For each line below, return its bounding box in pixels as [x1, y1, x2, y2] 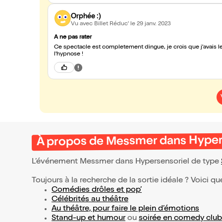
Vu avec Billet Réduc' [71, 21, 130, 27]
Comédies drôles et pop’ [52, 186, 142, 194]
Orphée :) [71, 13, 101, 20]
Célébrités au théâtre [52, 196, 128, 204]
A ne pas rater [54, 35, 92, 41]
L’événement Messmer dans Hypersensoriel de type [32, 158, 221, 166]
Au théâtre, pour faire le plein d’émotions [52, 205, 199, 213]
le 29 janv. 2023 [130, 21, 171, 27]
